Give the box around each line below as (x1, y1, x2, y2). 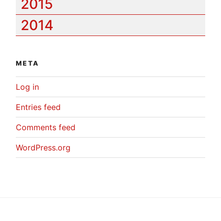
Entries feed (16, 102, 61, 112)
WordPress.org (16, 143, 71, 153)
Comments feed (16, 122, 75, 133)
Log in (16, 82, 39, 92)
